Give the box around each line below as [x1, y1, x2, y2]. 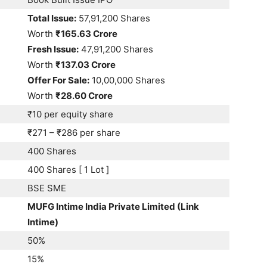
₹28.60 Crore [55, 89, 113, 101]
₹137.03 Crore [55, 58, 116, 70]
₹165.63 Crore [55, 27, 117, 39]
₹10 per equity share [27, 108, 113, 120]
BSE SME [27, 182, 66, 194]
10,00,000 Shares [89, 74, 165, 86]
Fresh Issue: [27, 43, 79, 55]
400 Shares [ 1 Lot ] [27, 163, 109, 175]
